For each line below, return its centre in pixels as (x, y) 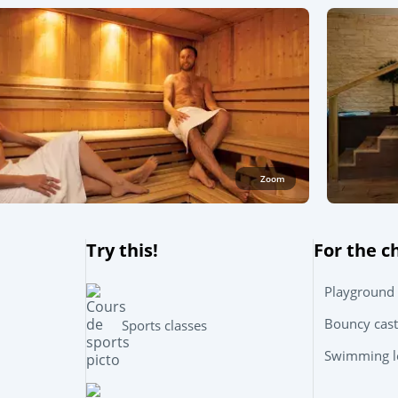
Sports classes (164, 326)
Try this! (122, 250)
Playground (359, 292)
